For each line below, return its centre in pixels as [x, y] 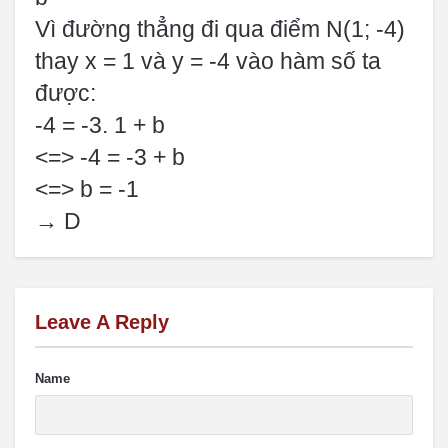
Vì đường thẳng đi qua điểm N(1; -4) [220, 29]
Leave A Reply [102, 322]
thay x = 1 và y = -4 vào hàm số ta [208, 61]
